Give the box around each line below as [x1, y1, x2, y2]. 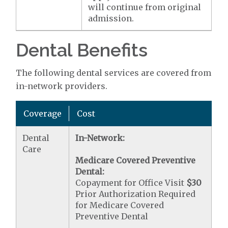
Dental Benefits [16, 39, 148, 61]
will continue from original [88, 2, 202, 12]
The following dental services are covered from [16, 67, 212, 78]
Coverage [23, 108, 62, 119]
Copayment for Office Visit [75, 177, 187, 188]
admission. [88, 13, 134, 23]
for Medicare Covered [75, 199, 164, 210]
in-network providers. [16, 80, 108, 91]
